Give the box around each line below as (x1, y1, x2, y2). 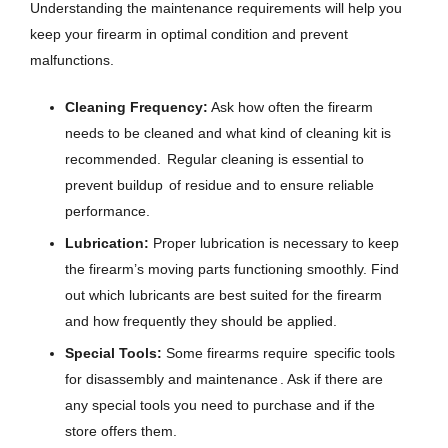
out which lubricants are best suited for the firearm (65, 287, 382, 304)
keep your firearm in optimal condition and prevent (30, 26, 348, 43)
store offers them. (65, 423, 177, 440)
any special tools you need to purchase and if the (65, 397, 375, 414)
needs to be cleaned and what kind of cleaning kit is (65, 125, 391, 142)
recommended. (65, 151, 165, 168)
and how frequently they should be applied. (65, 313, 337, 330)
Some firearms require (162, 345, 312, 362)
